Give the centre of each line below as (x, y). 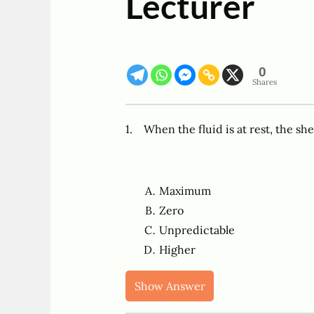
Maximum (185, 191)
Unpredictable (197, 230)
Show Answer (170, 286)
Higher (177, 250)
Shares (264, 82)
